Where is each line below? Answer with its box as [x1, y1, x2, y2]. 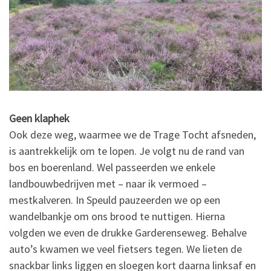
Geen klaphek [9, 111, 70, 125]
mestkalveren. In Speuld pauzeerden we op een [9, 192, 220, 207]
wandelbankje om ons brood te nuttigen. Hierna [9, 209, 225, 223]
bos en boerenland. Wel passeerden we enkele [9, 160, 215, 174]
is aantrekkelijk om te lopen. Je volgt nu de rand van [9, 143, 244, 158]
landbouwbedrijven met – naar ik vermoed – [9, 176, 207, 191]
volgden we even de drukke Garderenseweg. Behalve [9, 225, 247, 240]
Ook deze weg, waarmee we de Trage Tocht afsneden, [9, 127, 256, 142]
